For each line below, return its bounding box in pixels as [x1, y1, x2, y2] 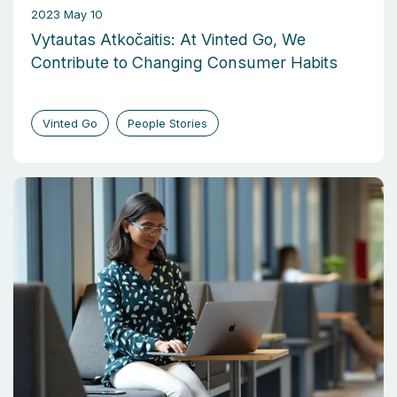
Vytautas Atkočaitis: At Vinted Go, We [31, 30, 306, 50]
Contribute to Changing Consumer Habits [31, 53, 338, 73]
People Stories [128, 116, 207, 131]
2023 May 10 [31, 7, 103, 22]
